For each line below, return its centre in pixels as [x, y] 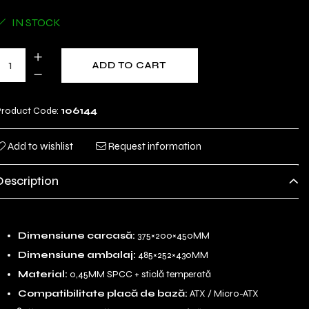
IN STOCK [35, 22]
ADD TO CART [130, 65]
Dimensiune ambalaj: [77, 255]
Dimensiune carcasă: [76, 236]
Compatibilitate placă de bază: [102, 293]
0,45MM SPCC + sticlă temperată [139, 274]
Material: [42, 274]
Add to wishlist [39, 146]
